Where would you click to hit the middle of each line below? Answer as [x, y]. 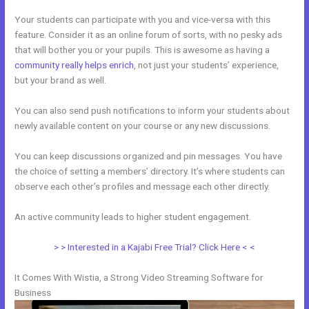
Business [33, 292]
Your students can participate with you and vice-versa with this [143, 20]
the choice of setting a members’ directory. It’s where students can [150, 171]
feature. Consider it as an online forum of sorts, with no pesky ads [149, 35]
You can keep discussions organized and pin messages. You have [149, 156]
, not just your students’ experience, [207, 65]
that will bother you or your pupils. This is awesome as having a [142, 50]
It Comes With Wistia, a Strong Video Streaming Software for [139, 277]
